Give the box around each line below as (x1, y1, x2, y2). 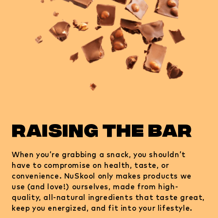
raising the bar (12, 120, 192, 144)
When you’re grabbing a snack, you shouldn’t (12, 149, 186, 159)
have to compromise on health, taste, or (12, 160, 169, 170)
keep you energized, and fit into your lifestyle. (12, 203, 193, 213)
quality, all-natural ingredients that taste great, (12, 192, 205, 202)
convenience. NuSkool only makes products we (12, 171, 192, 181)
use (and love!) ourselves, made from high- (12, 182, 179, 191)
